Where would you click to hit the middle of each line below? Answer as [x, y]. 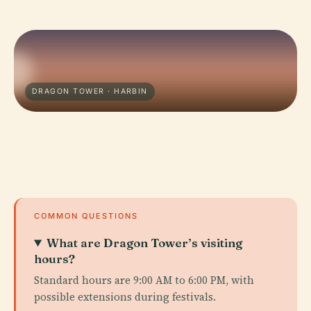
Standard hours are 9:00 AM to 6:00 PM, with [144, 280]
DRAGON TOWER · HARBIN [90, 91]
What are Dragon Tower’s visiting [145, 243]
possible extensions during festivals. [125, 297]
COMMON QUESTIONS [86, 216]
